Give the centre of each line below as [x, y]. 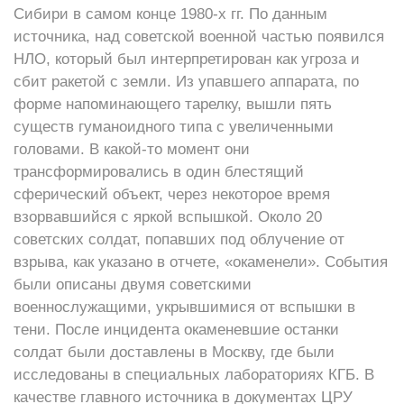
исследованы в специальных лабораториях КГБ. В [194, 375]
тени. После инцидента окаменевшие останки [176, 330]
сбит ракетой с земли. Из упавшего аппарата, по [186, 82]
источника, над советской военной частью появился [199, 37]
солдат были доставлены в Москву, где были [174, 352]
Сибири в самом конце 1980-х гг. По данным [170, 14]
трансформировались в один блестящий [159, 172]
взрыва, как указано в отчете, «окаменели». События [201, 262]
